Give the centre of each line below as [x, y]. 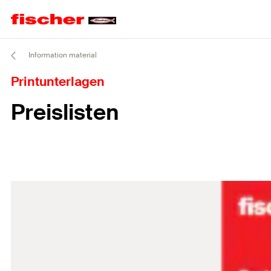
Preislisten [65, 113]
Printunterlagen [58, 82]
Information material [62, 55]
